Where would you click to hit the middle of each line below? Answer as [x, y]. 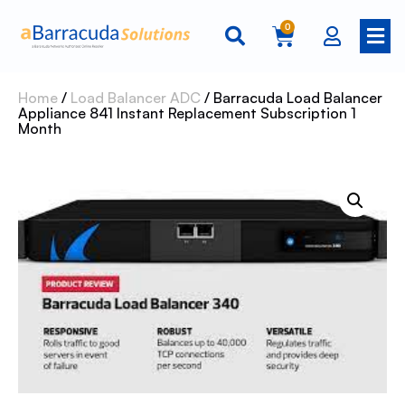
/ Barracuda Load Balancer [292, 98]
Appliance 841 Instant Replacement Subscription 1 [187, 113]
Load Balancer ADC [136, 98]
